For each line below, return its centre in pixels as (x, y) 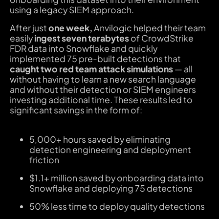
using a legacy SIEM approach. (72, 10)
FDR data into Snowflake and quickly (83, 48)
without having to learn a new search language (103, 79)
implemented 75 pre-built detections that (95, 58)
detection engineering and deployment (110, 150)
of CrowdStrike (161, 38)
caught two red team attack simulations (91, 69)
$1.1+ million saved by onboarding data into (116, 178)
